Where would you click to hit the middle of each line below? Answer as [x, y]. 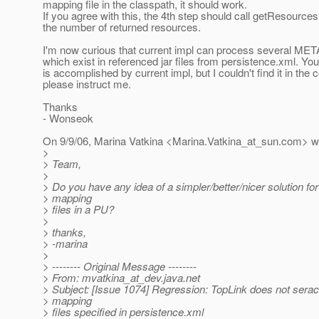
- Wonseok [68, 118]
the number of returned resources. [122, 27]
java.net [182, 278]
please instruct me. [87, 84]
